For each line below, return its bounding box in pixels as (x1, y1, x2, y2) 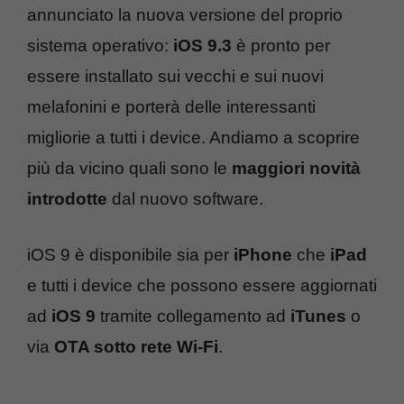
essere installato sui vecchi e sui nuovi (27, 66, 324, 86)
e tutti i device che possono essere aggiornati (27, 276, 377, 295)
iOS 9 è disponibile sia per (27, 245, 234, 264)
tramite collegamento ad (96, 307, 290, 326)
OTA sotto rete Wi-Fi (54, 337, 218, 356)
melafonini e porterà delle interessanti (27, 96, 316, 116)
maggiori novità (232, 158, 361, 178)
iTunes (290, 307, 351, 326)
